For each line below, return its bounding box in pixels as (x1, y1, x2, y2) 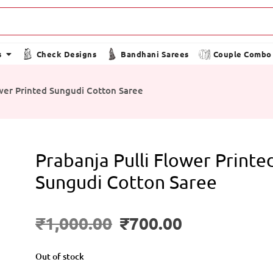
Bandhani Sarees (121, 49, 189, 60)
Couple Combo (213, 49, 272, 60)
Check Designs (36, 49, 97, 60)
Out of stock (35, 250, 85, 263)
